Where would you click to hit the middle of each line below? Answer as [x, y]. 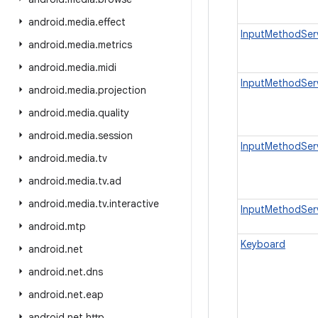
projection [122, 90]
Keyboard [263, 244]
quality [114, 113]
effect [112, 22]
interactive [134, 204]
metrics [115, 45]
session [115, 136]
